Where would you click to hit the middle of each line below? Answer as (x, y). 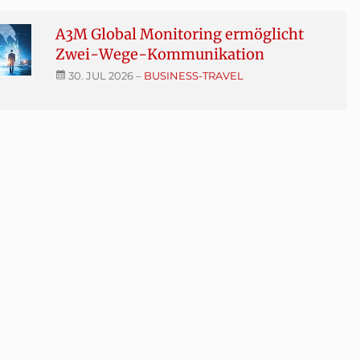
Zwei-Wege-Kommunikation (160, 54)
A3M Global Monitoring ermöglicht (179, 34)
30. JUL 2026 (100, 75)
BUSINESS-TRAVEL (193, 75)
